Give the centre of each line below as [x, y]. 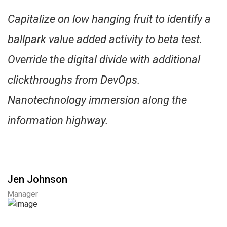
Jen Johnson [37, 180]
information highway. [58, 121]
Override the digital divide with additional [104, 60]
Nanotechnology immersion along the [97, 100]
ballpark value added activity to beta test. [105, 40]
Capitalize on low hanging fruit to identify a [109, 19]
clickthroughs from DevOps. [74, 80]
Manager [23, 194]
